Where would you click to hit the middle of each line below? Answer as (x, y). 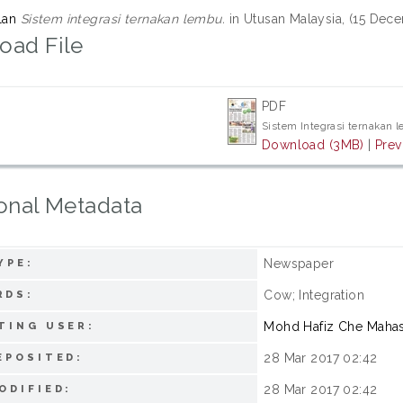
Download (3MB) (313, 145)
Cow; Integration (314, 295)
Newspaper (299, 264)
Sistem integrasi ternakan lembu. (123, 19)
